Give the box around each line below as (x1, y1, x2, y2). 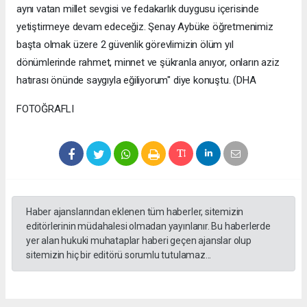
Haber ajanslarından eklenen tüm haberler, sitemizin (26, 206, 244, 218)
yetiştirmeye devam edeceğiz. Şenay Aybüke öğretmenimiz (16, 21, 273, 34)
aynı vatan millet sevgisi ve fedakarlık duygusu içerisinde (16, 3, 259, 16)
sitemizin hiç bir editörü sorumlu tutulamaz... (26, 249, 212, 261)
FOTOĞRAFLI (16, 103, 75, 116)
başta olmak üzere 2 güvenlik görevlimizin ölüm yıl (16, 38, 234, 51)
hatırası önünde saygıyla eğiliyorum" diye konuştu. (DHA (16, 74, 256, 87)
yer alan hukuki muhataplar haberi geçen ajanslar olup (26, 235, 251, 247)
